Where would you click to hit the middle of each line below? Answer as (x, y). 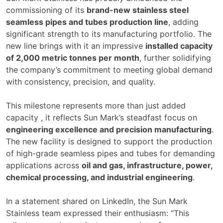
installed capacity (179, 46)
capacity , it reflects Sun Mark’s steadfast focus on (102, 118)
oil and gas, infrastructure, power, (147, 166)
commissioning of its (46, 10)
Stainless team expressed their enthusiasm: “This (98, 213)
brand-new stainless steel (138, 10)
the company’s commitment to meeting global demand (109, 70)
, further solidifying (175, 58)
